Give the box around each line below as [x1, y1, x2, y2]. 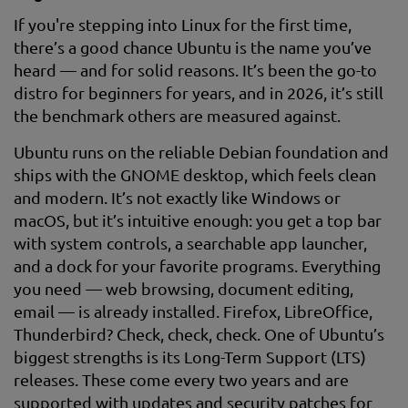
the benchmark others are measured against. [14, 106, 341, 125]
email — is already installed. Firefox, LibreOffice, [14, 301, 372, 321]
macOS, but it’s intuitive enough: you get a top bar [14, 210, 382, 229]
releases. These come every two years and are [14, 370, 349, 389]
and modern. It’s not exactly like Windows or [14, 188, 341, 207]
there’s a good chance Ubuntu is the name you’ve [14, 37, 372, 56]
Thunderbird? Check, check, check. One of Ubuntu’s [14, 324, 384, 343]
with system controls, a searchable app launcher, [14, 233, 367, 252]
